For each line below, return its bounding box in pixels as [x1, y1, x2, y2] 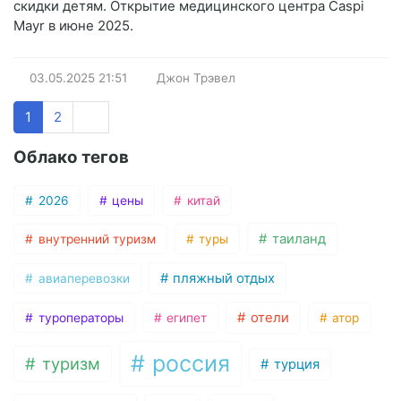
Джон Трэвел [157, 71, 235, 86]
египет [163, 311, 208, 326]
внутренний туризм [34, 232, 156, 247]
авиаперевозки [34, 271, 130, 286]
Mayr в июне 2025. [13, 17, 133, 35]
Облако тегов [13, 147, 129, 168]
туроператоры [34, 311, 124, 326]
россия [146, 350, 231, 378]
